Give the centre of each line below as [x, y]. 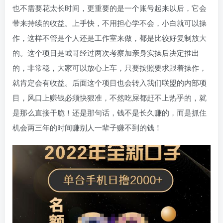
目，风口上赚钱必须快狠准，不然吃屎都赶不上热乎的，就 [110, 97]
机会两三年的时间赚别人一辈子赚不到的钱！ [87, 127]
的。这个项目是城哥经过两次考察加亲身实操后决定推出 [106, 53]
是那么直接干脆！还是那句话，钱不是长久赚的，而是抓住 [110, 112]
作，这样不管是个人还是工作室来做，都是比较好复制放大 [110, 38]
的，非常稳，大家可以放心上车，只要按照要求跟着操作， [110, 67]
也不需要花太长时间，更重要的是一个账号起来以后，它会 [110, 8]
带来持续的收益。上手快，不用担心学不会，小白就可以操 [110, 23]
